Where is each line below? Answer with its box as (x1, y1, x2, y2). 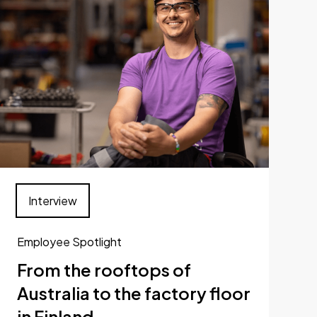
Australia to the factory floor (17, 282, 250, 304)
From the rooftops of (17, 259, 191, 280)
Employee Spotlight (17, 234, 122, 249)
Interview (28, 193, 77, 208)
